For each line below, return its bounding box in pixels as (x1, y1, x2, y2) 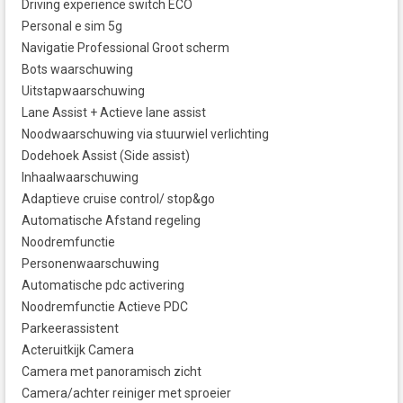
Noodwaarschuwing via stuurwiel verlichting (22, 127, 269, 142)
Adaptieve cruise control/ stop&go (22, 192, 215, 207)
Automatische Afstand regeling (22, 213, 201, 228)
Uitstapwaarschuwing (22, 84, 145, 99)
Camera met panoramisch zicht (22, 364, 201, 380)
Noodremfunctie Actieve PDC (22, 300, 188, 315)
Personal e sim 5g (22, 19, 122, 34)
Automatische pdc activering (22, 278, 184, 293)
